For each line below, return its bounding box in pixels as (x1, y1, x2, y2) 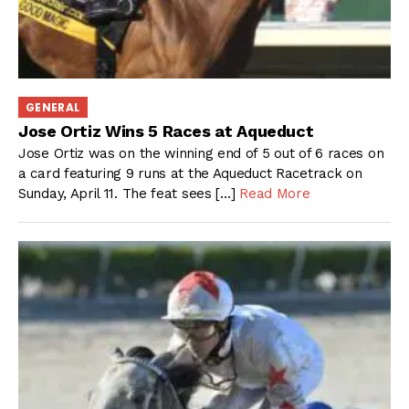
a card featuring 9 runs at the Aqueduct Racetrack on (18, 165, 362, 183)
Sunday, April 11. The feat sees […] (18, 185, 240, 203)
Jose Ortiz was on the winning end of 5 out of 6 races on (18, 145, 384, 163)
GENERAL (26, 100, 80, 116)
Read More (239, 185, 310, 203)
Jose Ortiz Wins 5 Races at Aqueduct (18, 121, 314, 141)
